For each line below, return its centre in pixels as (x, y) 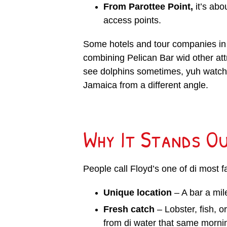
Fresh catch (129, 210)
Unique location (137, 193)
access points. (132, 21)
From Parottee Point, (148, 7)
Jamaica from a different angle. (145, 85)
